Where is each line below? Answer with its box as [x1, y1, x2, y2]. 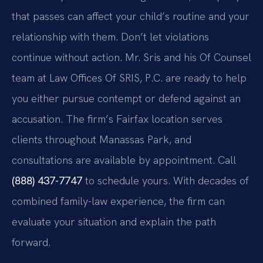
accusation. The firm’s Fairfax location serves [12, 112, 222, 126]
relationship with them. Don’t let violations [12, 29, 209, 43]
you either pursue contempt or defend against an [12, 91, 241, 105]
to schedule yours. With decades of [82, 173, 249, 187]
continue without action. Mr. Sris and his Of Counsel [12, 50, 251, 64]
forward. [12, 235, 50, 249]
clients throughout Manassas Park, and [12, 132, 191, 146]
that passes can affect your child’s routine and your [12, 9, 249, 23]
